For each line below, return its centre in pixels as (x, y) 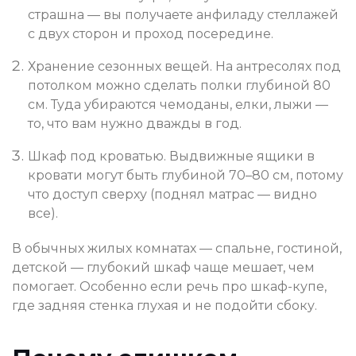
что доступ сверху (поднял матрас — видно (172, 195)
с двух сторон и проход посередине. (151, 34)
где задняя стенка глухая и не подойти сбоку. (164, 306)
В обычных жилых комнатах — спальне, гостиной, (177, 249)
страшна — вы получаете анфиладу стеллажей (183, 15)
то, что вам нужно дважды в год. (135, 124)
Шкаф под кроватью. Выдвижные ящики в (171, 157)
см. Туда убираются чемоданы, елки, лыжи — (178, 105)
